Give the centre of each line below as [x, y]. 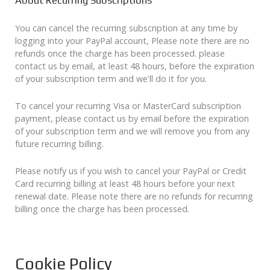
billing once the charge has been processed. [102, 209]
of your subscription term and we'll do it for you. [111, 79]
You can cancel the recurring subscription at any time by [126, 28]
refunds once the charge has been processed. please [120, 54]
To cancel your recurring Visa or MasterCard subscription [128, 106]
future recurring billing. [59, 144]
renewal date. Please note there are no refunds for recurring [134, 196]
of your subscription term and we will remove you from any [132, 131]
